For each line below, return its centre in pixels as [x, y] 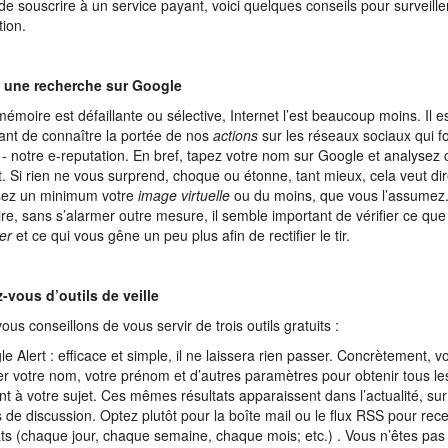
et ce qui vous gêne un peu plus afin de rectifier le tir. [181, 235]
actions [235, 135]
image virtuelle [184, 195]
